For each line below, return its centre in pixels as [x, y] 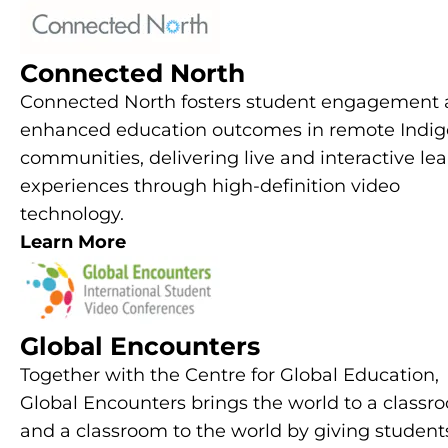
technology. [72, 213]
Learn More [73, 241]
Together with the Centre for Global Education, [229, 374]
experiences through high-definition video [210, 185]
